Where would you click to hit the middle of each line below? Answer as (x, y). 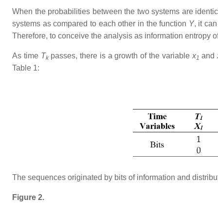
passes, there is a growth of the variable (119, 55)
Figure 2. (28, 197)
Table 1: (26, 68)
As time (27, 55)
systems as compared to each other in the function (100, 23)
